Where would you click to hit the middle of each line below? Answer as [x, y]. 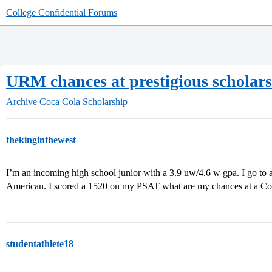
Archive [22, 102]
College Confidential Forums [62, 12]
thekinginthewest [41, 140]
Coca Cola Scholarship [83, 102]
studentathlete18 [40, 244]
